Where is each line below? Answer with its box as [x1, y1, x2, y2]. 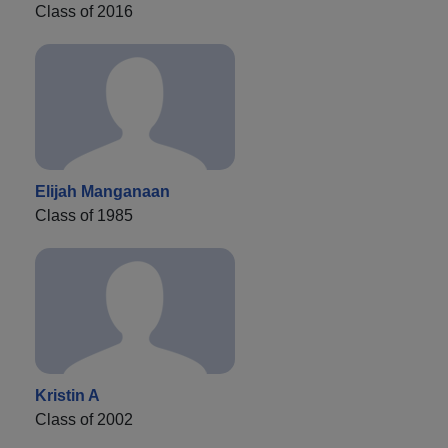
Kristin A [35, 387, 100, 405]
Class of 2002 [35, 411, 133, 429]
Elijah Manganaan [35, 183, 170, 201]
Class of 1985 [35, 207, 133, 225]
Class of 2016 [35, 3, 133, 21]
